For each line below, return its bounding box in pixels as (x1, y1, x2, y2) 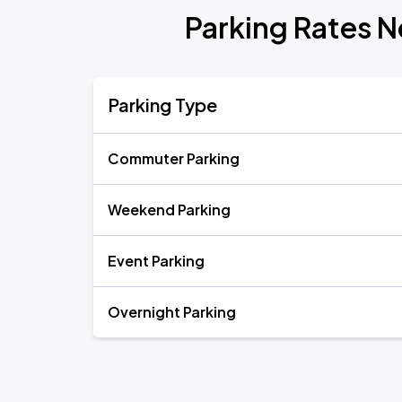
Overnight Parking (108, 302, 236, 321)
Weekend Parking (108, 200, 231, 219)
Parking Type (108, 93, 217, 116)
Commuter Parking (108, 149, 240, 168)
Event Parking (108, 251, 205, 270)
